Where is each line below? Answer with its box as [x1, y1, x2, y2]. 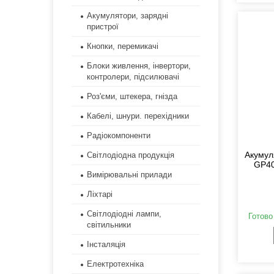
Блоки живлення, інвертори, [87, 61, 191, 71]
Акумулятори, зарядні [87, 11, 168, 21]
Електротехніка [87, 259, 144, 269]
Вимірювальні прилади [87, 170, 172, 180]
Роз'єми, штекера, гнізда [87, 92, 177, 102]
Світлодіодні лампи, [87, 209, 161, 219]
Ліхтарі [87, 190, 113, 199]
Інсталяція [87, 240, 125, 250]
